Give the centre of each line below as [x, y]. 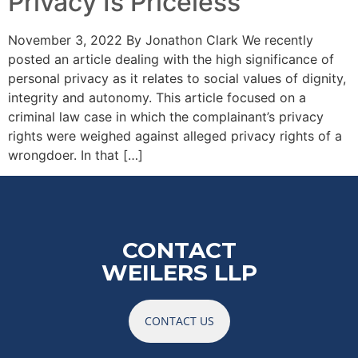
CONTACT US [179, 321]
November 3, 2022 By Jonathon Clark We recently [161, 40]
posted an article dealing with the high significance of [171, 59]
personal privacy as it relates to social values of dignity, [177, 78]
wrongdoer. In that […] [76, 155]
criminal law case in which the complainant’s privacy [166, 116]
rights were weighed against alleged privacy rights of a [175, 135]
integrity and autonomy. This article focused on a [157, 97]
